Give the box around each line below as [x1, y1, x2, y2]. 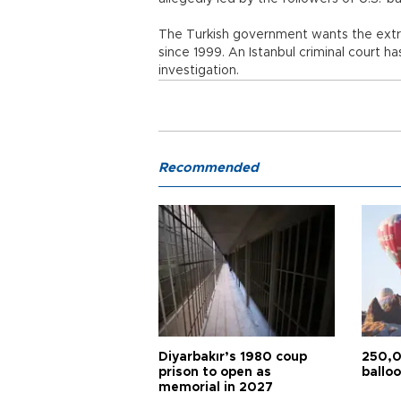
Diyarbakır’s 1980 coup [158, 351, 307, 363]
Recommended [158, 161, 259, 175]
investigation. [158, 64, 239, 77]
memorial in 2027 [158, 381, 273, 394]
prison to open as [158, 366, 271, 379]
